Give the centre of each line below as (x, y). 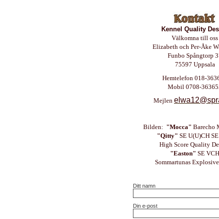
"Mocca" (179, 127)
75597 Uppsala (195, 64)
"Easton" (184, 153)
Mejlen (164, 100)
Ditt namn (144, 186)
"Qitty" (167, 136)
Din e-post (145, 206)
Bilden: (154, 127)
